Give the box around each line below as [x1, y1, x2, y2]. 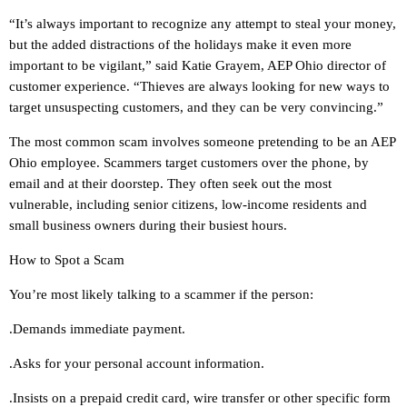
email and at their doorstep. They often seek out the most [9, 176, 332, 192]
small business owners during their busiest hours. [9, 218, 287, 233]
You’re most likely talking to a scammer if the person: [9, 287, 313, 303]
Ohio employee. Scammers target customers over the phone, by [9, 155, 369, 171]
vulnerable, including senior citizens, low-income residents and [9, 197, 367, 213]
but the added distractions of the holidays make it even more [9, 37, 352, 53]
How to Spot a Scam [9, 253, 124, 268]
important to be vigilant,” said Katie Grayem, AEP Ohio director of [9, 58, 386, 74]
